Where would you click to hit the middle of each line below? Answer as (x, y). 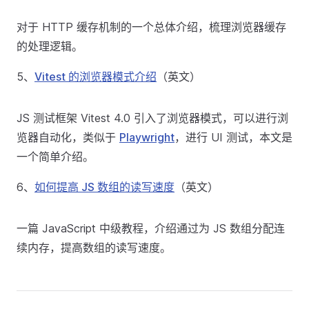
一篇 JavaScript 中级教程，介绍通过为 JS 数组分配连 (151, 228)
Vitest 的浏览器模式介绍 (96, 77)
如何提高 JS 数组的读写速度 (104, 187)
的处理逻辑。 (50, 46)
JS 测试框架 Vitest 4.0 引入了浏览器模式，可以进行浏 (152, 118)
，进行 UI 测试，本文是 (233, 137)
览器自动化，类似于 (68, 137)
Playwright (147, 137)
